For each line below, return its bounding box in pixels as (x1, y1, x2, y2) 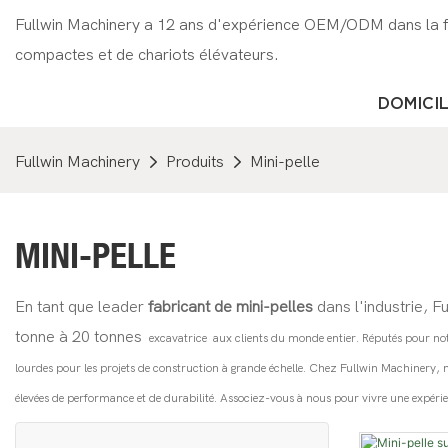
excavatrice (146, 330, 210, 345)
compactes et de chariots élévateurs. (15, 46, 279, 64)
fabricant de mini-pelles (148, 297, 317, 316)
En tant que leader (15, 297, 148, 316)
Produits (166, 153, 224, 171)
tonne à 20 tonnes (15, 327, 146, 346)
